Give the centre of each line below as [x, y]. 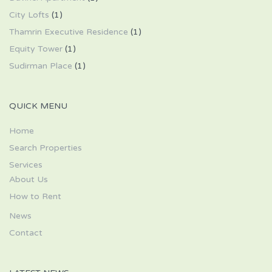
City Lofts [29, 15]
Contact [26, 233]
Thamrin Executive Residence [69, 32]
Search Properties [46, 148]
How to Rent [35, 196]
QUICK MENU [38, 106]
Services [26, 165]
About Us [29, 179]
